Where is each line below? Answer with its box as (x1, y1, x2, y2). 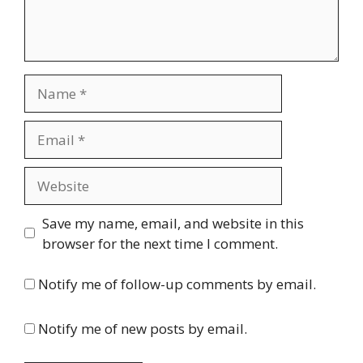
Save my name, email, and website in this (41, 213, 304, 233)
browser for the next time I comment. (41, 233, 278, 253)
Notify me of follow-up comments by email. (38, 275, 316, 294)
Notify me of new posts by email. (38, 318, 247, 338)
